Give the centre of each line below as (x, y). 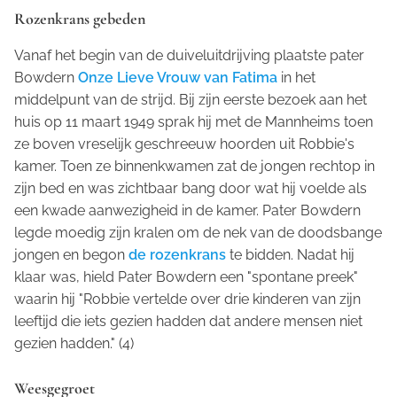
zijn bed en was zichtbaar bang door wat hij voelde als (191, 189)
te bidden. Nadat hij (290, 255)
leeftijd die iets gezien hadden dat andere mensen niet (188, 322)
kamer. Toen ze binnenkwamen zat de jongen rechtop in (195, 167)
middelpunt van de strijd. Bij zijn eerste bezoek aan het (191, 100)
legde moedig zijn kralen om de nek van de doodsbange (198, 233)
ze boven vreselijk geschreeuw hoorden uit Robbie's (184, 144)
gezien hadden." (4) (74, 344)
